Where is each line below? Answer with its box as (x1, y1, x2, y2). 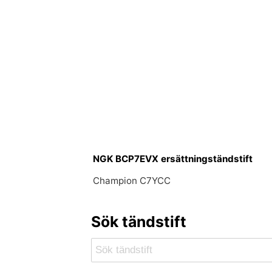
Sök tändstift (90, 212, 186, 231)
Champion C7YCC (93, 174, 171, 186)
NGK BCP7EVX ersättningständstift (93, 152, 253, 165)
